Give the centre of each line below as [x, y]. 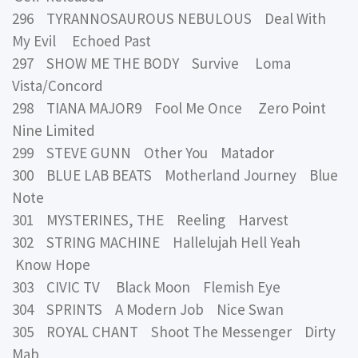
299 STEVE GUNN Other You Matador [143, 152]
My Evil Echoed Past [82, 40]
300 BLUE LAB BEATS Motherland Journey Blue [175, 175]
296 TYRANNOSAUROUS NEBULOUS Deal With [169, 18]
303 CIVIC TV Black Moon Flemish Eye [146, 286]
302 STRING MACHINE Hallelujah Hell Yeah [159, 242]
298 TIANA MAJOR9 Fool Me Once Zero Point [169, 107]
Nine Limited [54, 130]
